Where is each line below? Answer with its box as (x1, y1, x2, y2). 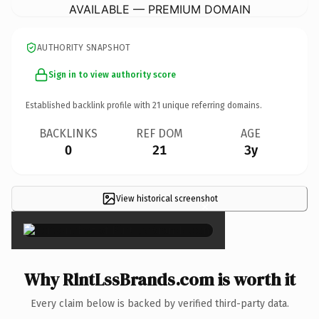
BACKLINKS (39, 126, 98, 140)
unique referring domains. (160, 100, 262, 110)
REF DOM (136, 126, 183, 140)
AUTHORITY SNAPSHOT (37, 42, 131, 53)
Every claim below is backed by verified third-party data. (30, 297, 289, 310)
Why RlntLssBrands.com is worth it (23, 267, 296, 291)
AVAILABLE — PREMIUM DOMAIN (68, 1, 251, 16)
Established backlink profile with (26, 100, 152, 110)
